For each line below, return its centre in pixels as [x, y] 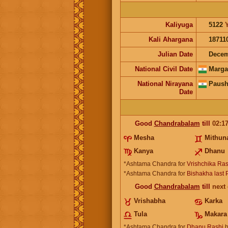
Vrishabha [149, 201]
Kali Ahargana [170, 39]
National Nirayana [165, 83]
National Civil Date [164, 69]
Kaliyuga [179, 24]
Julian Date [175, 54]
